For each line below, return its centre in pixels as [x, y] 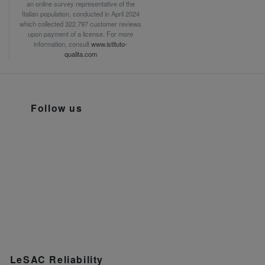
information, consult [62, 43]
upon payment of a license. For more [80, 33]
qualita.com [80, 54]
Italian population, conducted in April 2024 [80, 13]
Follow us [57, 108]
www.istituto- [109, 43]
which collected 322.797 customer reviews [80, 23]
